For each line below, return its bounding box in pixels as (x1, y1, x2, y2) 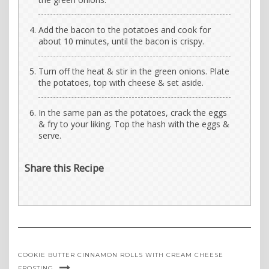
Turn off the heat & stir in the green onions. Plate (38, 65, 229, 77)
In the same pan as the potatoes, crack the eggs (38, 106, 227, 118)
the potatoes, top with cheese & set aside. (38, 76, 204, 88)
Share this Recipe (25, 160, 104, 175)
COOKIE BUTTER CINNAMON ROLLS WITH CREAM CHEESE (18, 250, 223, 259)
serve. (38, 129, 61, 141)
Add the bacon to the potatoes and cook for (38, 23, 211, 35)
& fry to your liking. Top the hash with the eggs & (38, 118, 229, 130)
